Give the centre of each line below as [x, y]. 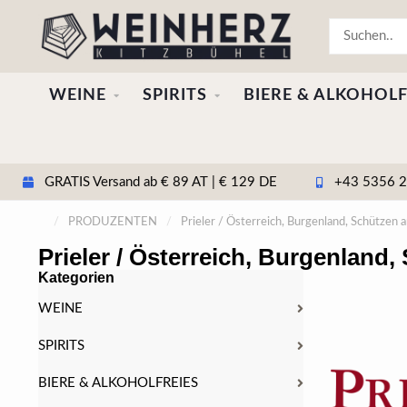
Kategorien [76, 278]
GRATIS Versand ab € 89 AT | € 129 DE [159, 182]
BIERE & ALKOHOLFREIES [118, 383]
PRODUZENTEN [113, 222]
